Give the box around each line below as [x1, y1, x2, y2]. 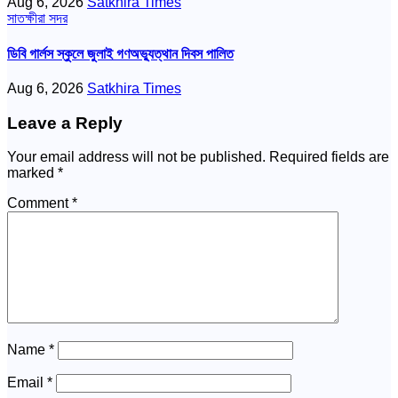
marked [7, 165, 58, 181]
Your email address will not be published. [7, 149, 266, 165]
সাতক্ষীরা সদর [7, 11, 68, 27]
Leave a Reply [7, 113, 123, 132]
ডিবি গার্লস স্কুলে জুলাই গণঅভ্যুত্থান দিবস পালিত [7, 45, 234, 61]
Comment [7, 195, 72, 211]
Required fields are [269, 149, 389, 165]
